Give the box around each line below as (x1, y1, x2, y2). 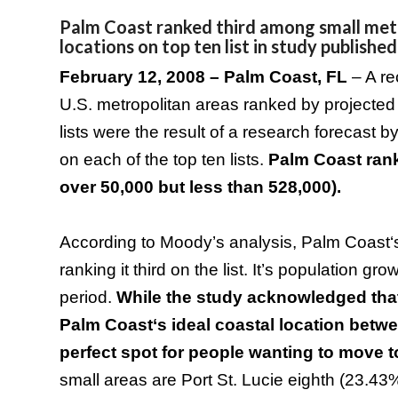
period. (60, 288, 116, 306)
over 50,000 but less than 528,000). (60, 178, 341, 196)
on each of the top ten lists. (60, 150, 268, 169)
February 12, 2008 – (60, 68, 224, 86)
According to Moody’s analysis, (60, 233, 301, 251)
